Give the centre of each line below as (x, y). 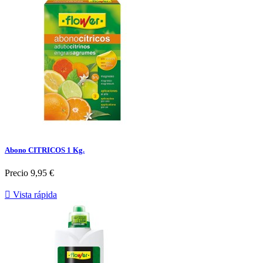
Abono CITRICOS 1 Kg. (45, 150)
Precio (16, 173)
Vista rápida (34, 195)
